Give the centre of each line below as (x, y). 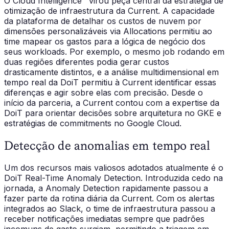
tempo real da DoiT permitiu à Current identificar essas (110, 82)
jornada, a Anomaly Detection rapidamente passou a (106, 188)
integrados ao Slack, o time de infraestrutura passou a (110, 208)
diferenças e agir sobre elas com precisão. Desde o (104, 92)
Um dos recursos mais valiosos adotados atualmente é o (114, 167)
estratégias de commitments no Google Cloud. (93, 123)
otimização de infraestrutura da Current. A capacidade (109, 10)
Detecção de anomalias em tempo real (107, 145)
